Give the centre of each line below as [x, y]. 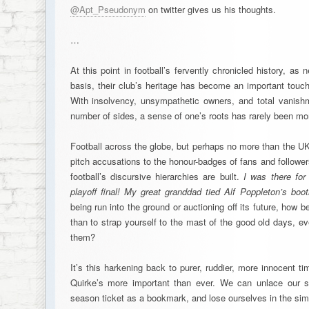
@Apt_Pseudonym [108, 9]
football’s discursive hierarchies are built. [157, 176]
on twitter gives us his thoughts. [210, 9]
